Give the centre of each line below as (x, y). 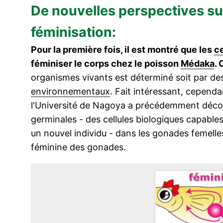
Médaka (198, 63)
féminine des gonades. (78, 147)
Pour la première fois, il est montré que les (122, 50)
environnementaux (70, 91)
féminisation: (73, 32)
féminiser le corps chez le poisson (106, 63)
